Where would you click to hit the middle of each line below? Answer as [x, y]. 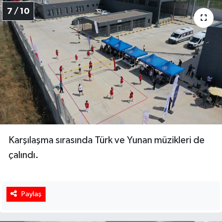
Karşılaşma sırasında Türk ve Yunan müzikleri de [107, 140]
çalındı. [24, 155]
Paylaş [31, 194]
